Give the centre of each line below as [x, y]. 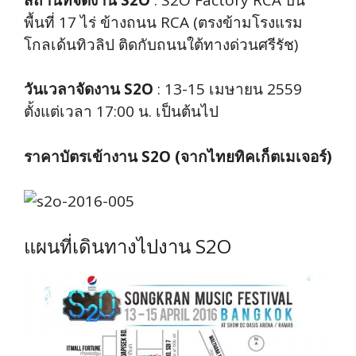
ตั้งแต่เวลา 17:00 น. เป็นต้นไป [121, 112]
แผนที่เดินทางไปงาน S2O [128, 246]
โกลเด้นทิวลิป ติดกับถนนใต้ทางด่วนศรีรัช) [161, 44]
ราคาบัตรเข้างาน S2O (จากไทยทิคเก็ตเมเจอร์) [178, 156]
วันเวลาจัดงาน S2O [89, 89]
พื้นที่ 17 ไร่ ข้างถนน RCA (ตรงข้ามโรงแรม [163, 22]
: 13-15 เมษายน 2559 [228, 89]
